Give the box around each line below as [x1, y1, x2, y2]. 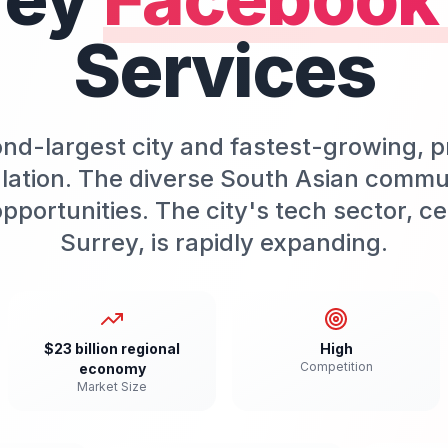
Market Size [77, 379, 147, 394]
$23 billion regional [44, 340, 180, 357]
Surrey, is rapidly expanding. [60, 228, 388, 257]
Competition [299, 359, 373, 374]
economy [78, 360, 146, 377]
